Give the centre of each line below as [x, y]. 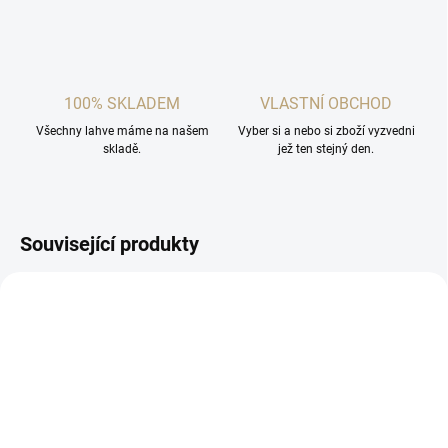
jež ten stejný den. [326, 149]
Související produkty [109, 244]
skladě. [122, 149]
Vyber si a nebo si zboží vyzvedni [326, 131]
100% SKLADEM [122, 104]
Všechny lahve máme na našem [122, 131]
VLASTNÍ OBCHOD [326, 104]
